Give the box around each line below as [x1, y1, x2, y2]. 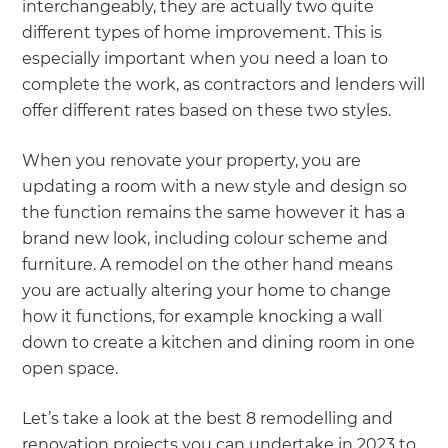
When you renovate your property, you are [22, 151, 362, 171]
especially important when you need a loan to [22, 49, 389, 69]
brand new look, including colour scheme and [22, 229, 389, 249]
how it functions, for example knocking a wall [22, 307, 383, 327]
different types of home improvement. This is [22, 23, 383, 43]
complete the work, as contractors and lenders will [22, 75, 426, 95]
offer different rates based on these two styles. [22, 101, 396, 121]
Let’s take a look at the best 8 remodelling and [22, 409, 394, 429]
